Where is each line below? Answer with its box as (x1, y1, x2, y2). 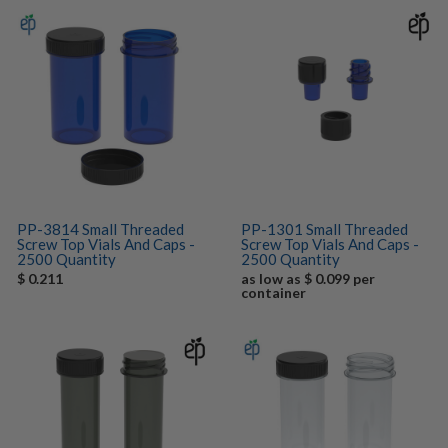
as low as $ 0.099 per (241, 270, 375, 287)
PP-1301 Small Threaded (241, 220, 408, 238)
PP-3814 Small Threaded (17, 220, 184, 238)
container (241, 284, 306, 301)
